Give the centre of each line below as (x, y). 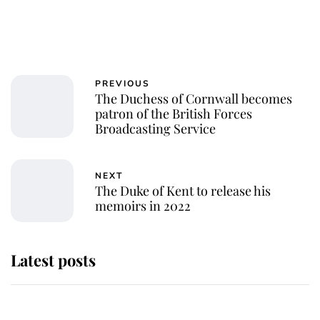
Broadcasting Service (155, 129)
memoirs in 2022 (143, 205)
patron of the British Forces (174, 114)
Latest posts (53, 260)
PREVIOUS (122, 84)
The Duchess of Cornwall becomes (194, 99)
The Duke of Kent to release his (183, 190)
